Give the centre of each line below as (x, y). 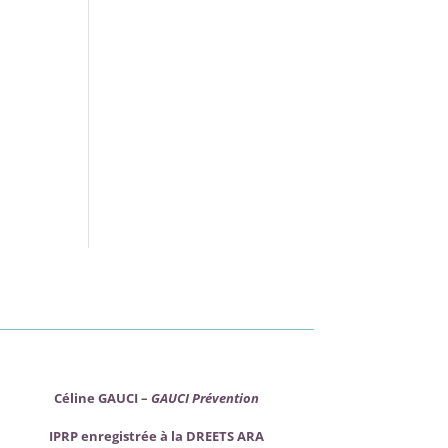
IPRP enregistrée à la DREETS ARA (157, 435)
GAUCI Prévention (205, 397)
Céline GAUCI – (103, 397)
